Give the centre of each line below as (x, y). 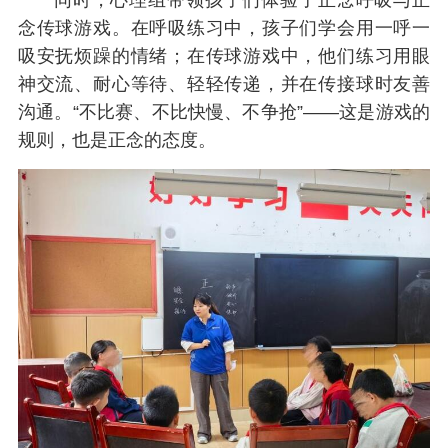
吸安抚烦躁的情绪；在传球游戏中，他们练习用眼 (224, 56)
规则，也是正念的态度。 (116, 140)
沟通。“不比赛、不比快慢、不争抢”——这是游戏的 (224, 112)
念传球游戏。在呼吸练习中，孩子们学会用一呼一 (224, 28)
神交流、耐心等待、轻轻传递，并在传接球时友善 (224, 84)
